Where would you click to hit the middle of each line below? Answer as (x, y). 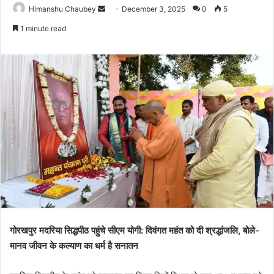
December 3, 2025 (154, 9)
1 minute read (42, 28)
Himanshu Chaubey (62, 9)
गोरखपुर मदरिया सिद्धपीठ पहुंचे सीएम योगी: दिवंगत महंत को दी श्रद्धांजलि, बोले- (135, 231)
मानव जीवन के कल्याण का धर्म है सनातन (74, 246)
